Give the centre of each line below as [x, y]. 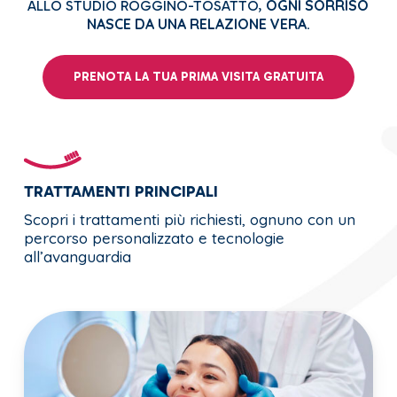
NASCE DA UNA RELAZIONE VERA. [198, 23]
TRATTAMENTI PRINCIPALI [121, 191]
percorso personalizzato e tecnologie [154, 237]
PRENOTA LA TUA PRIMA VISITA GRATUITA [198, 76]
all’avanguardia [77, 256]
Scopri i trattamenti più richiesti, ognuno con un [189, 219]
